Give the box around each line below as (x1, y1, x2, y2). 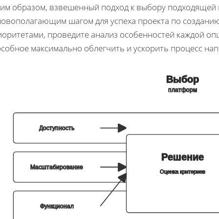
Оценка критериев (160, 168, 206, 175)
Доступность (39, 125, 75, 132)
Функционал (40, 203, 74, 210)
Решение (161, 152, 204, 163)
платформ (168, 86, 197, 93)
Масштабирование (30, 164, 84, 171)
